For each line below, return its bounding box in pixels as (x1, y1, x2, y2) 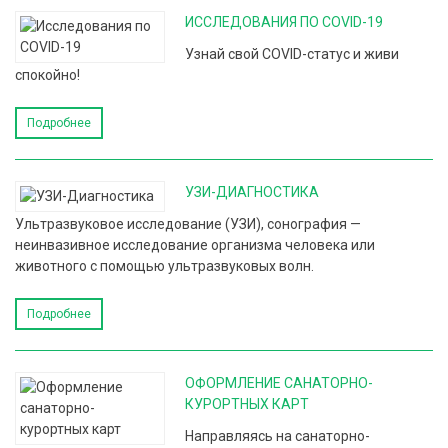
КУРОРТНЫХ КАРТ (185, 396, 309, 412)
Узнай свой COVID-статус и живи (185, 46, 399, 62)
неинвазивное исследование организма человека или (15, 237, 375, 253)
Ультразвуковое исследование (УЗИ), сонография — (15, 216, 361, 232)
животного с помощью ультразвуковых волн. (15, 258, 314, 274)
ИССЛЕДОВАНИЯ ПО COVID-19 (185, 14, 383, 30)
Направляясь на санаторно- (185, 428, 370, 444)
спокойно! (15, 67, 80, 83)
